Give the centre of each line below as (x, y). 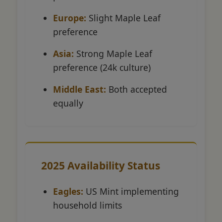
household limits (87, 205)
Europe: (70, 18)
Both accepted (137, 89)
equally (68, 103)
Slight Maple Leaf (123, 18)
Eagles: (68, 191)
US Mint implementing (131, 191)
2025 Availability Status (101, 165)
